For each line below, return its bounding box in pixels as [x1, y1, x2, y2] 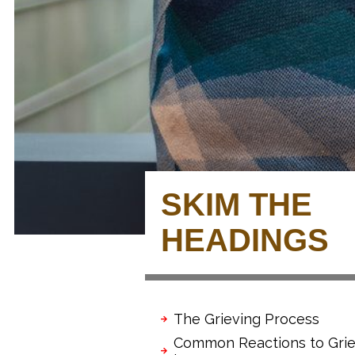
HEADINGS [161, 222, 329, 258]
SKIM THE [161, 186, 312, 222]
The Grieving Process [174, 310, 319, 327]
